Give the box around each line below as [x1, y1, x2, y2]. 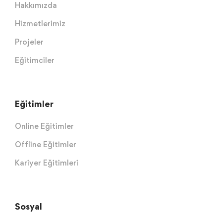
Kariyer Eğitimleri [15, 158, 78, 167]
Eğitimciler [15, 55, 55, 65]
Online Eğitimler [15, 121, 74, 131]
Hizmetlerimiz [15, 18, 65, 28]
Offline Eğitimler [15, 139, 76, 149]
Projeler [15, 37, 44, 47]
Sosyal [15, 201, 42, 212]
